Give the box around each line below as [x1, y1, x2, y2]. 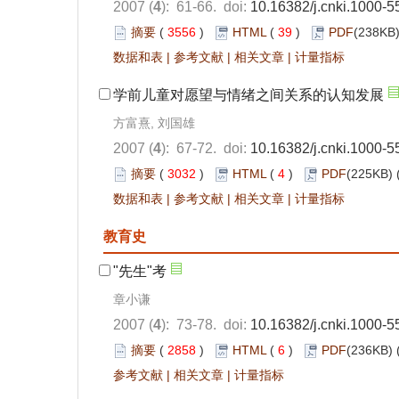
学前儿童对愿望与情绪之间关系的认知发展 [113, 87, 384, 102]
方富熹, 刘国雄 [113, 116, 195, 130]
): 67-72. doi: [161, 141, 250, 156]
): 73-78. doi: [161, 317, 250, 332]
